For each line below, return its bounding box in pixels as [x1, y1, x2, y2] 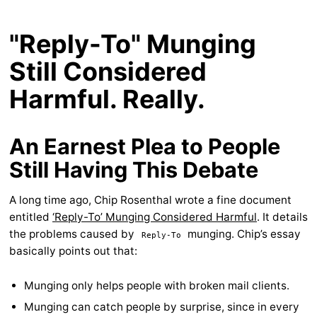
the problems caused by [9, 227, 137, 241]
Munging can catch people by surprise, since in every [24, 300, 300, 314]
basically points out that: [9, 244, 137, 258]
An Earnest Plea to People [9, 133, 280, 159]
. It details [257, 210, 308, 224]
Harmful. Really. [9, 83, 205, 115]
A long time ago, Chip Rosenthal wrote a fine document [9, 193, 292, 207]
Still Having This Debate [9, 156, 258, 183]
